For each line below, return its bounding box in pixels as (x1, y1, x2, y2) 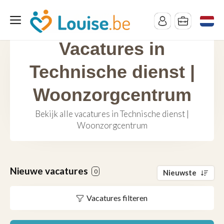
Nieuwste (163, 168, 196, 177)
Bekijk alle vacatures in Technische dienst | (35, 108, 189, 119)
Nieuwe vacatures (10, 165, 90, 176)
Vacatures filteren (86, 193, 147, 203)
